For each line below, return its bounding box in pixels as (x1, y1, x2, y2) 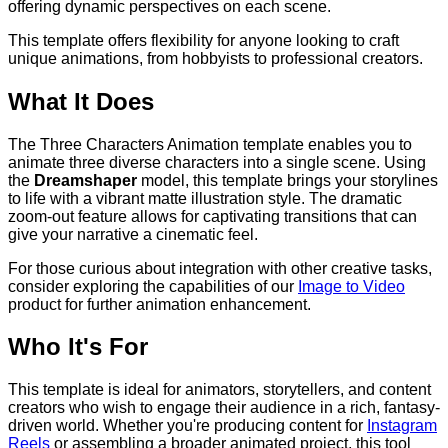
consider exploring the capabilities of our (8, 277, 298, 295)
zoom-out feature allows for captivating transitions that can (8, 207, 417, 225)
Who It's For (8, 333, 148, 361)
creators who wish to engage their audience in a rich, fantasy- (8, 399, 440, 417)
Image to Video (298, 277, 405, 295)
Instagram (367, 417, 437, 435)
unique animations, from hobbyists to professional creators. (8, 49, 423, 67)
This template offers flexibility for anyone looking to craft (8, 31, 399, 49)
